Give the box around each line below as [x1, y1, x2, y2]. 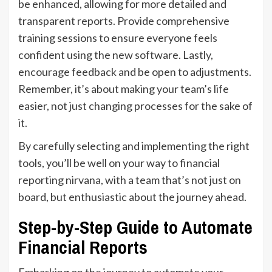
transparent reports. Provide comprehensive [18, 13, 229, 27]
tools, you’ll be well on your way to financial [18, 155, 220, 169]
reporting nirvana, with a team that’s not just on [18, 172, 241, 186]
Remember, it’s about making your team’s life [18, 81, 229, 95]
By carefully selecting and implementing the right [18, 138, 250, 152]
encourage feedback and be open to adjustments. [18, 64, 251, 78]
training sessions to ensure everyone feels [18, 30, 217, 44]
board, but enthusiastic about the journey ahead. [18, 189, 246, 203]
